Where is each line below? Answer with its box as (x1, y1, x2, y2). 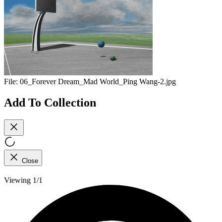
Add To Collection (4, 96, 96, 109)
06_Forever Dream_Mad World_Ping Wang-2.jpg (20, 77, 176, 86)
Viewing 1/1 (4, 175, 43, 184)
